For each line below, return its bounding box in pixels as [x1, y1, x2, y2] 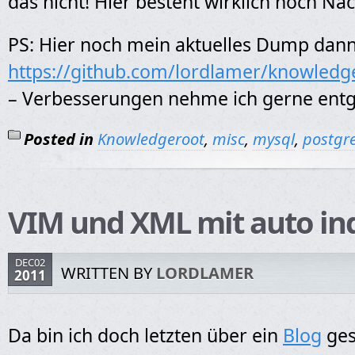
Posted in [24, 128, 94, 150]
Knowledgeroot [97, 128, 204, 150]
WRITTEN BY [61, 262, 156, 284]
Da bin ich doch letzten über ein [8, 323, 283, 348]
